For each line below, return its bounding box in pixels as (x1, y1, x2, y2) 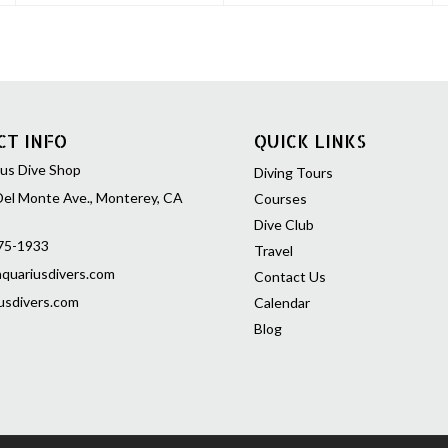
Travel (254, 242, 293, 260)
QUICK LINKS (254, 129, 366, 153)
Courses (254, 190, 307, 208)
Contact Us (254, 268, 326, 286)
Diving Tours (254, 164, 333, 182)
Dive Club (254, 216, 314, 234)
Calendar (254, 294, 310, 312)
